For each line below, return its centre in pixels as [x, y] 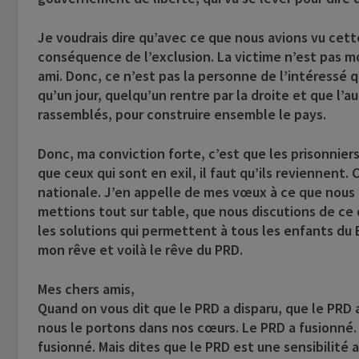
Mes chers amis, [86, 289]
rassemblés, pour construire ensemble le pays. [182, 115]
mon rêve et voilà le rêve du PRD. [140, 250]
